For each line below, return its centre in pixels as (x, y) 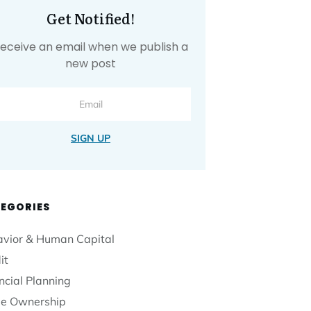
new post (91, 64)
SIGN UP (91, 138)
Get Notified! (91, 18)
